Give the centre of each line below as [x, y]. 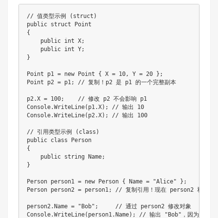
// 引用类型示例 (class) [63, 132]
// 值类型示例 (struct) [62, 16]
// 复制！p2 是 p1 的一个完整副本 [127, 82]
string [74, 157]
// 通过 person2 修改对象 [153, 207]
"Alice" [165, 182]
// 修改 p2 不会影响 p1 [112, 99]
